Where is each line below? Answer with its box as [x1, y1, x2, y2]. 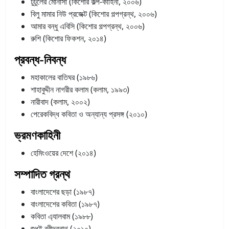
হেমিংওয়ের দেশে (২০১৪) [31, 147, 96, 158]
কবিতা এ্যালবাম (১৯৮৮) [31, 210, 93, 222]
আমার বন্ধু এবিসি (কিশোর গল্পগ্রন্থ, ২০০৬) [31, 20, 145, 32]
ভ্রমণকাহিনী [14, 127, 60, 144]
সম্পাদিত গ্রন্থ [14, 166, 70, 182]
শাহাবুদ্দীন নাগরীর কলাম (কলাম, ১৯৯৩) [31, 83, 129, 95]
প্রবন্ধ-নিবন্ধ [14, 51, 66, 68]
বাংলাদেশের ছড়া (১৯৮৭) [31, 186, 95, 197]
